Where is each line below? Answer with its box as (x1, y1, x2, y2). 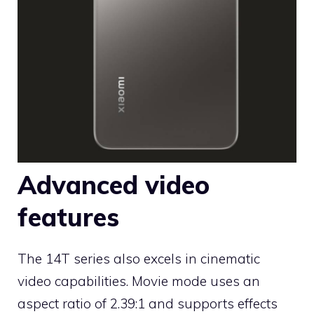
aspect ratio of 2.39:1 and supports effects (18, 294, 278, 312)
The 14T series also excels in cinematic (18, 250, 260, 267)
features (18, 200, 119, 233)
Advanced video (18, 168, 210, 200)
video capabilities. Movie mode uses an (18, 272, 260, 289)
